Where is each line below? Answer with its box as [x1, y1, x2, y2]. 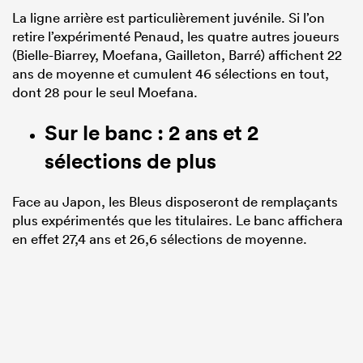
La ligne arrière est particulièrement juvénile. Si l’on [12, 8, 325, 26]
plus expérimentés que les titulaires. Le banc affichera [12, 211, 343, 228]
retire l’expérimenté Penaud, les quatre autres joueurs [12, 27, 340, 45]
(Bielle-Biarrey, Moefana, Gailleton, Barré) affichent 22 [12, 45, 342, 63]
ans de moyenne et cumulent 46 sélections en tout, [12, 64, 329, 82]
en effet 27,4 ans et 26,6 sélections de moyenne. [12, 229, 307, 247]
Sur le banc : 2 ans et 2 [45, 118, 258, 146]
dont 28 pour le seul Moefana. [12, 83, 198, 100]
